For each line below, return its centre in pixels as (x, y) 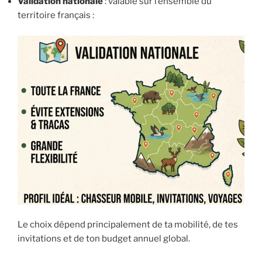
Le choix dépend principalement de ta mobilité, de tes (128, 225)
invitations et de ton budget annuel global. (104, 239)
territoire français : (56, 15)
